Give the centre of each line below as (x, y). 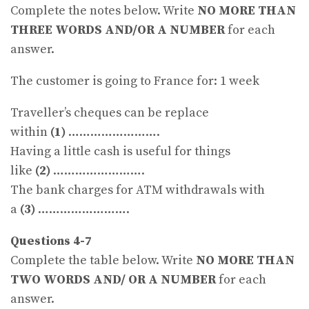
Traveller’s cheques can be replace (110, 113)
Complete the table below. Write (103, 261)
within (30, 132)
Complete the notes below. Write (104, 11)
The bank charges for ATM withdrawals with (138, 190)
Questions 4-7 (51, 241)
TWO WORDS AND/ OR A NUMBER (113, 280)
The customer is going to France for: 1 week (135, 81)
